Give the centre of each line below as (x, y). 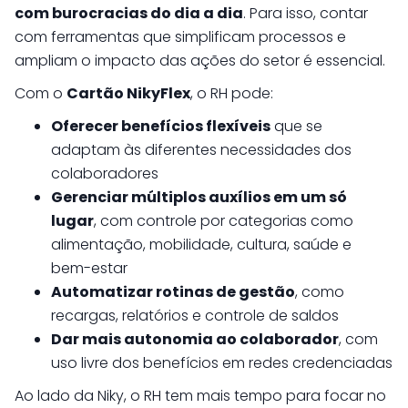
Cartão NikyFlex (128, 93)
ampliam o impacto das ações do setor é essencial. (200, 61)
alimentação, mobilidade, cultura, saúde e (201, 245)
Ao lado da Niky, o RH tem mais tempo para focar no (200, 396)
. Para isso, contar (306, 13)
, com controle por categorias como (224, 221)
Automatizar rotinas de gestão (173, 292)
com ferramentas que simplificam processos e (180, 37)
